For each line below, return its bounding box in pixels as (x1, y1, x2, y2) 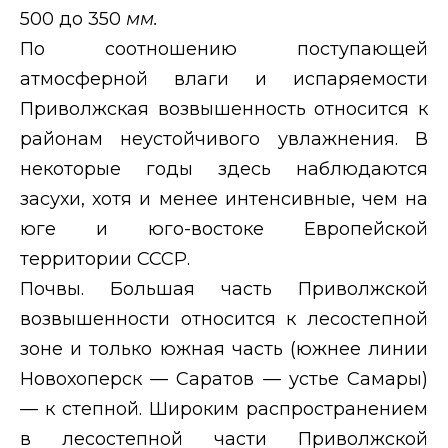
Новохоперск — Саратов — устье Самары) (20, 367, 428, 390)
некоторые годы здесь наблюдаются (20, 157, 428, 180)
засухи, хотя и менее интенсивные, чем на (20, 187, 428, 210)
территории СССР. (20, 247, 190, 270)
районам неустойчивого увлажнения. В (20, 127, 428, 150)
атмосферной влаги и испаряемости (20, 67, 428, 90)
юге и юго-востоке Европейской (20, 217, 428, 240)
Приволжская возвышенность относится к (20, 97, 428, 120)
